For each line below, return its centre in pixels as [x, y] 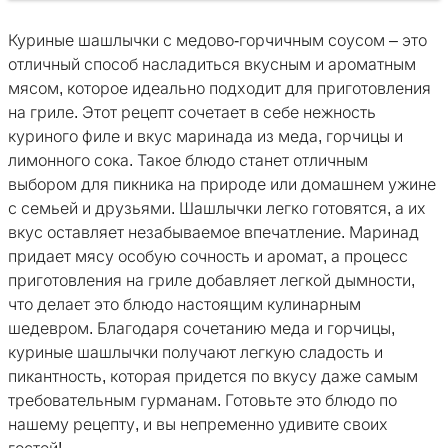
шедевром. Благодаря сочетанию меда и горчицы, [201, 329]
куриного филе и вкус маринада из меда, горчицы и [205, 137]
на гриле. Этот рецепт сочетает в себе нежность [192, 113]
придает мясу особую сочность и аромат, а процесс [208, 257]
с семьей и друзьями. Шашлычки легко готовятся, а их [217, 209]
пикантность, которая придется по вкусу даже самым [213, 377]
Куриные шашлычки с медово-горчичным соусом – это [217, 41]
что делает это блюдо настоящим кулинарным [184, 305]
